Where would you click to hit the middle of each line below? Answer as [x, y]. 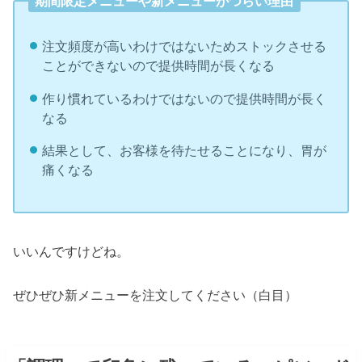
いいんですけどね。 [72, 251]
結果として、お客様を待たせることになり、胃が [184, 151]
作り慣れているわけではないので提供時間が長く [184, 98]
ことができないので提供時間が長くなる [158, 66]
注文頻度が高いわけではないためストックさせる [184, 46]
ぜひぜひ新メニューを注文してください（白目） [156, 295]
